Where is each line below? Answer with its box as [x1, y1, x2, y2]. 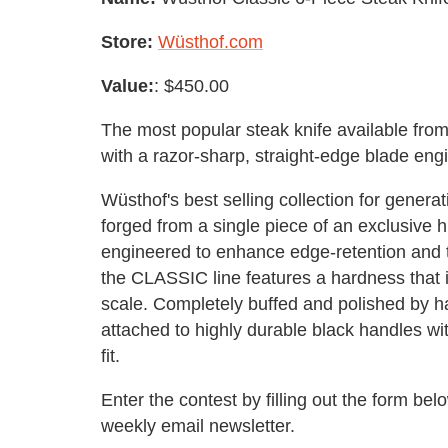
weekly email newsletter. [101, 415, 295, 436]
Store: [101, 31, 153, 52]
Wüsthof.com [158, 31, 263, 52]
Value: [101, 75, 154, 96]
